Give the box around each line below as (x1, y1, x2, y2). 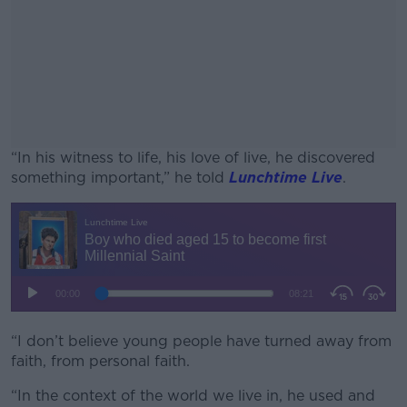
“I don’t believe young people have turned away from (11, 333, 392, 350)
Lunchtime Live (229, 169, 342, 186)
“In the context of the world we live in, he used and (11, 387, 375, 404)
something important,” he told (11, 169, 229, 186)
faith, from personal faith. (11, 352, 190, 370)
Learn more (148, 312, 259, 336)
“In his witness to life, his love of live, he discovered (11, 149, 375, 166)
